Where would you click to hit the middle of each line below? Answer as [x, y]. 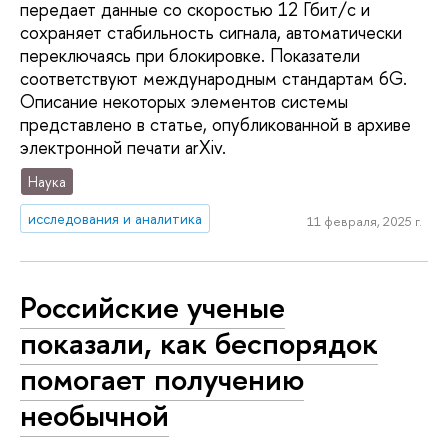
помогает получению [162, 379]
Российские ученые [152, 307]
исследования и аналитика [115, 218]
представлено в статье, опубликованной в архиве [215, 125]
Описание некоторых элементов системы [184, 102]
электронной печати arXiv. [123, 148]
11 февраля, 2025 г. [364, 221]
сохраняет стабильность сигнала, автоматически [211, 33]
